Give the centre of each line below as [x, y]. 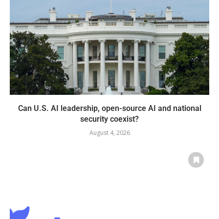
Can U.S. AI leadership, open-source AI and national [109, 108]
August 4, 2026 [109, 132]
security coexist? [109, 119]
